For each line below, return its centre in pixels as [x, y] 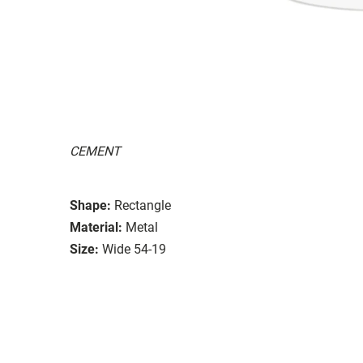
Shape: [90, 205]
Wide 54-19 [134, 249]
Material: [96, 227]
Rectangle [143, 205]
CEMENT [95, 151]
